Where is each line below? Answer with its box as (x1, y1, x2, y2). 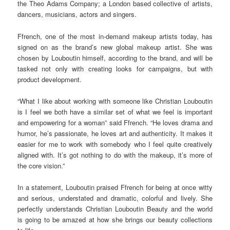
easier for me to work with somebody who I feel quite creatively (17, 139, 213, 149)
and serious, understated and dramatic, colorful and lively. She (17, 193, 213, 203)
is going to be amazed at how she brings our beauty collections (17, 214, 213, 224)
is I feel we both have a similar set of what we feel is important (17, 106, 213, 117)
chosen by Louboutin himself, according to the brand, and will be (17, 52, 213, 63)
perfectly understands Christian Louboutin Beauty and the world (17, 203, 213, 214)
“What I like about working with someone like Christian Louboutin (17, 95, 213, 106)
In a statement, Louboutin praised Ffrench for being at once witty (17, 182, 213, 192)
